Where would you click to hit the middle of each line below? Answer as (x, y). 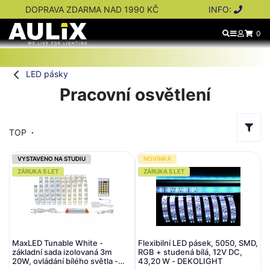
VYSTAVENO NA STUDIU (52, 159)
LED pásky (46, 74)
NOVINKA (157, 159)
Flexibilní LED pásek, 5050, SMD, (198, 243)
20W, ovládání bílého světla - (65, 261)
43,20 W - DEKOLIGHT (180, 261)
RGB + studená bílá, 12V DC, (190, 252)
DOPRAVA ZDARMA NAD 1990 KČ (92, 9)
